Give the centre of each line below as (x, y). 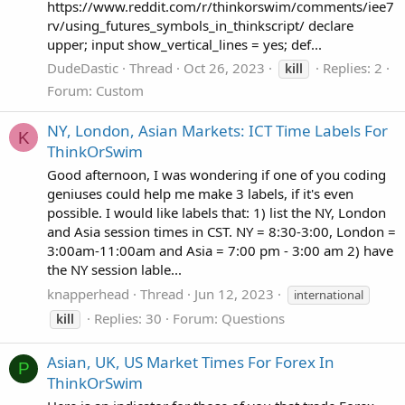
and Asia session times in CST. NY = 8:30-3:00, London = (221, 232)
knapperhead (88, 293)
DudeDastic (83, 68)
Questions (253, 318)
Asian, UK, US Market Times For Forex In (191, 362)
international (329, 294)
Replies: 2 (353, 68)
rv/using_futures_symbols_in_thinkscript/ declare (200, 25)
